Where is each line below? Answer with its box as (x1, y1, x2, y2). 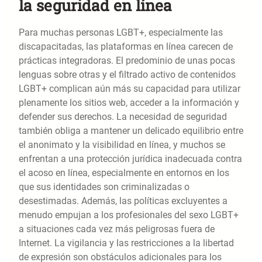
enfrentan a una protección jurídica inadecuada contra (19, 153, 242, 165)
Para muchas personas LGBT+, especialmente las (19, 27, 223, 39)
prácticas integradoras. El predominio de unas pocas (19, 55, 235, 67)
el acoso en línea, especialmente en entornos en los (19, 167, 229, 179)
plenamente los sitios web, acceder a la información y (19, 97, 239, 109)
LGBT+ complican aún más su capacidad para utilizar (19, 83, 240, 95)
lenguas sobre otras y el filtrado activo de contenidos (19, 69, 236, 81)
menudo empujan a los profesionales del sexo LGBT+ (19, 209, 239, 221)
